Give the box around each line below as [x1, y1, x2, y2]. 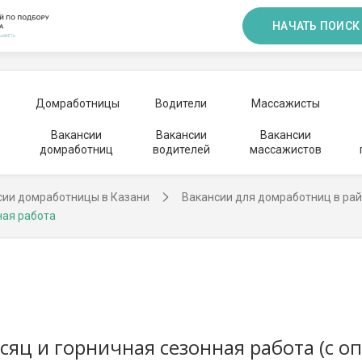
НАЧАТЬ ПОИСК [272, 19, 360, 32]
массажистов [249, 143, 322, 156]
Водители [155, 97, 207, 110]
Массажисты [250, 97, 320, 110]
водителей [152, 143, 210, 156]
